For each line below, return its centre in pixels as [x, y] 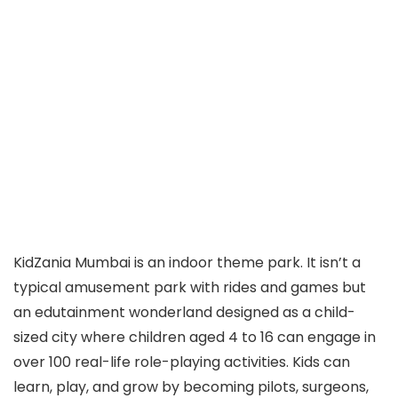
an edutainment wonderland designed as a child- [184, 312]
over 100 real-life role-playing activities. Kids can [182, 362]
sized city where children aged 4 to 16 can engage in [195, 337]
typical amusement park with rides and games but [190, 287]
